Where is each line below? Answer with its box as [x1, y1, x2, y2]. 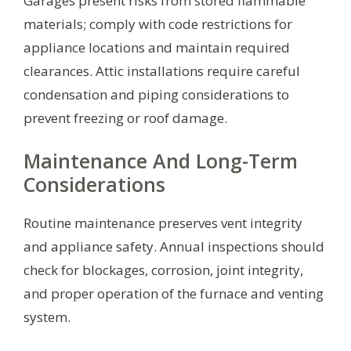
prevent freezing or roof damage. [24, 108, 227, 127]
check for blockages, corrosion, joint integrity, [24, 260, 303, 279]
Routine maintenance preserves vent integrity [24, 213, 302, 232]
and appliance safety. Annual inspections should [24, 237, 324, 255]
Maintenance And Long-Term [24, 147, 298, 174]
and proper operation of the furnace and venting [24, 284, 324, 302]
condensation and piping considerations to [24, 85, 289, 103]
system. [24, 307, 71, 326]
